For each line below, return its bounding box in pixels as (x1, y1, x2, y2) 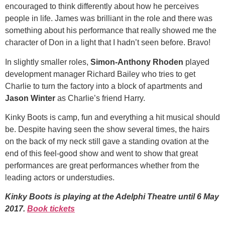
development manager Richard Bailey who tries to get (5, 69, 195, 78)
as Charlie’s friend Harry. (55, 93, 145, 102)
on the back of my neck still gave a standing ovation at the (5, 137, 209, 146)
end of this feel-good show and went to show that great (5, 149, 198, 158)
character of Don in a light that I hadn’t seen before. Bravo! (5, 38, 210, 47)
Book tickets (27, 204, 75, 213)
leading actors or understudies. (5, 173, 115, 182)
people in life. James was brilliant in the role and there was (5, 14, 212, 23)
